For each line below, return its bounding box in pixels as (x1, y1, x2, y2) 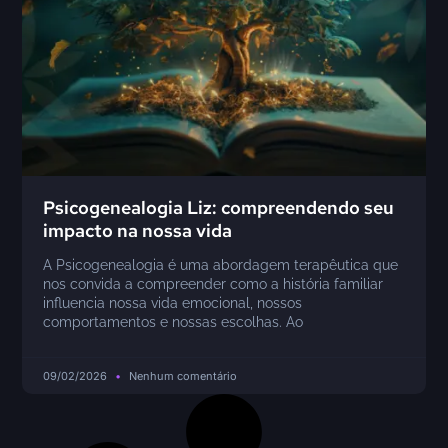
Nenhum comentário (126, 368, 237, 383)
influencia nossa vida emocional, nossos (43, 294, 302, 311)
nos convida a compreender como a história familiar (43, 275, 383, 292)
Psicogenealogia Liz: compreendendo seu (43, 195, 394, 219)
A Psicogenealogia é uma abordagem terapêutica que (43, 256, 398, 273)
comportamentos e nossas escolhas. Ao (43, 313, 303, 330)
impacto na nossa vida (43, 218, 232, 242)
